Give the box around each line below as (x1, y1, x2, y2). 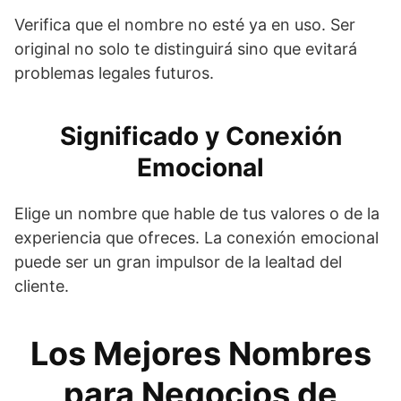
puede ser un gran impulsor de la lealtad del (14, 252, 342, 271)
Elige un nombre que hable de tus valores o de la (14, 203, 380, 223)
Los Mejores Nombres (30, 333, 371, 373)
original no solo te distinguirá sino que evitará (14, 38, 357, 58)
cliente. (14, 276, 69, 295)
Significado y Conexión (59, 120, 342, 151)
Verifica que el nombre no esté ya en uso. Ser (14, 14, 355, 34)
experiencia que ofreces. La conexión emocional (14, 227, 379, 247)
